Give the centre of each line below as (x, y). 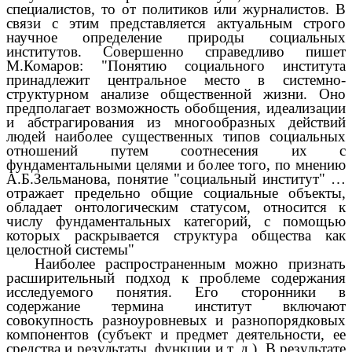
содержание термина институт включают (176, 306)
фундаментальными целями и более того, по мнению (176, 164)
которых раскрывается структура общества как (176, 235)
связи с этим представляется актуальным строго (176, 23)
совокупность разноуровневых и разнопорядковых (176, 320)
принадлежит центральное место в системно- (176, 79)
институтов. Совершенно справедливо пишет (176, 51)
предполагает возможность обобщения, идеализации (176, 108)
